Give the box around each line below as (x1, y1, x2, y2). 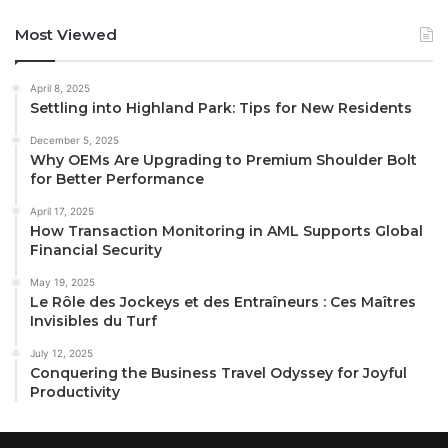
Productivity (30, 382, 120, 401)
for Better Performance (30, 169, 204, 188)
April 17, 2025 (30, 204, 94, 217)
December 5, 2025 (30, 133, 119, 146)
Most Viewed (15, 24, 117, 44)
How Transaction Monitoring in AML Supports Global (30, 221, 423, 240)
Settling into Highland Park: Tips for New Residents (30, 98, 412, 117)
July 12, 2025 (30, 346, 93, 359)
